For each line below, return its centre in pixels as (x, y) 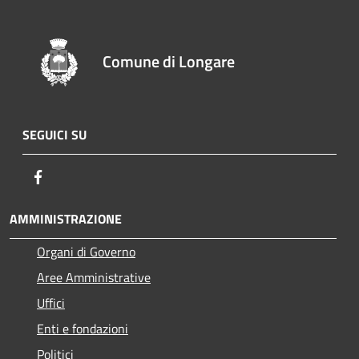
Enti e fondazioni (83, 328)
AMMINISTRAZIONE (66, 218)
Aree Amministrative (94, 277)
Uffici (51, 303)
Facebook (72, 176)
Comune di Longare (169, 61)
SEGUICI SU (54, 134)
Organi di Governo (86, 251)
